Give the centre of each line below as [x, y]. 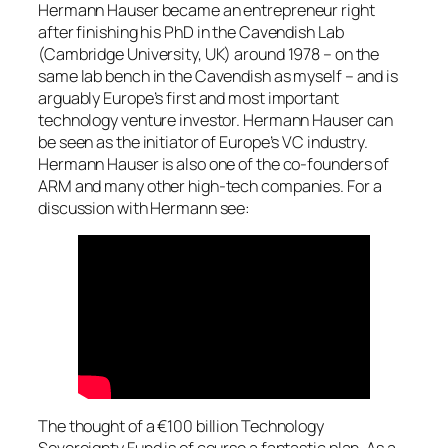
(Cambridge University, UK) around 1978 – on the [209, 53]
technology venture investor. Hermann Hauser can [216, 119]
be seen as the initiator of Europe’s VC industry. [203, 141]
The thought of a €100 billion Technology [181, 426]
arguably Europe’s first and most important [188, 97]
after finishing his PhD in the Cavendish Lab [191, 31]
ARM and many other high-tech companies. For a [210, 185]
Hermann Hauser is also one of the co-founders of [214, 163]
